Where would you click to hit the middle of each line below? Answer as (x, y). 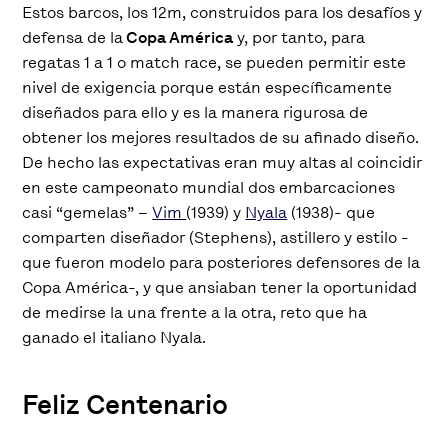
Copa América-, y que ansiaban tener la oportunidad (220, 287)
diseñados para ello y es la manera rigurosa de (195, 112)
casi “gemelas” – (87, 212)
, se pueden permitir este (312, 62)
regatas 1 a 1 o (76, 62)
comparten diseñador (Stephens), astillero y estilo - (216, 237)
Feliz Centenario (125, 404)
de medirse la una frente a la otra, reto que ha (195, 312)
